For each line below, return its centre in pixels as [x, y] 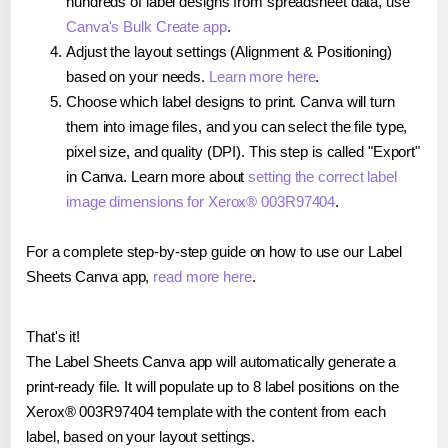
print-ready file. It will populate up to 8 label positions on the [212, 386]
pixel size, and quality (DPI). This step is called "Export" [243, 151]
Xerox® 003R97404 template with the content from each [206, 411]
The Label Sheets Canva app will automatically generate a [211, 361]
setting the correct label [322, 176]
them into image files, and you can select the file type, [237, 126]
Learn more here [262, 76]
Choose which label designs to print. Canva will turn [230, 101]
